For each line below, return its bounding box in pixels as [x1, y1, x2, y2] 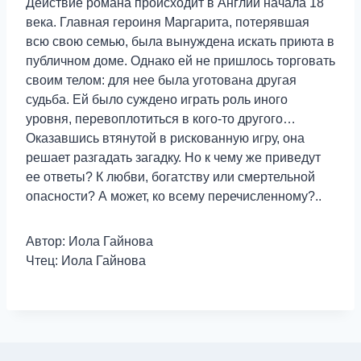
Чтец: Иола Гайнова [26, 254, 146, 268]
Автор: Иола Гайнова [26, 234, 153, 249]
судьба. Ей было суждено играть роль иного [26, 93, 288, 107]
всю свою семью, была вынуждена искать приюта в [26, 35, 334, 49]
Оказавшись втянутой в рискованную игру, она [26, 131, 305, 146]
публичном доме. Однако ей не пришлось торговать [26, 54, 335, 68]
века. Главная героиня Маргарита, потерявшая [26, 15, 309, 30]
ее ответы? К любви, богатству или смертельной [26, 170, 315, 185]
